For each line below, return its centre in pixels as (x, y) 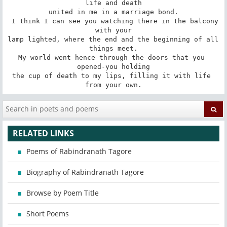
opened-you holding (113, 66)
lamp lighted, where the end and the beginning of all (113, 39)
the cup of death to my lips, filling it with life (111, 75)
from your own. (113, 85)
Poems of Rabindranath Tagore (79, 152)
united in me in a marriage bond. (113, 12)
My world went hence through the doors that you (111, 57)
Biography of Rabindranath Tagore (85, 172)
